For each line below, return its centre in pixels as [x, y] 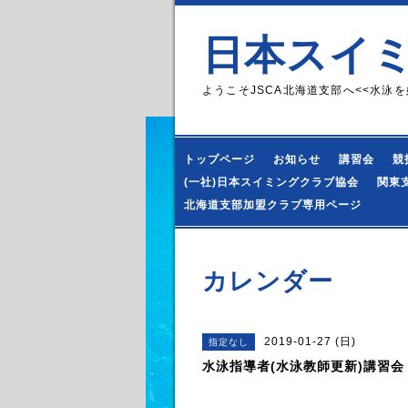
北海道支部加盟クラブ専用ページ [273, 205]
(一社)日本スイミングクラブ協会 [271, 182]
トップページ [219, 159]
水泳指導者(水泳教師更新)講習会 [303, 366]
